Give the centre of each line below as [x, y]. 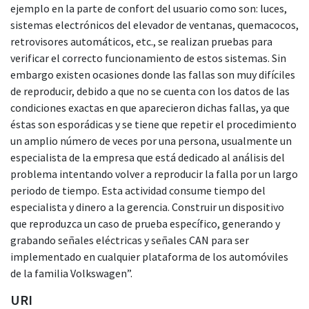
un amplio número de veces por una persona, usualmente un [151, 140]
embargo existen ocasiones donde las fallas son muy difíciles [153, 74]
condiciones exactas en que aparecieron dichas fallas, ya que [150, 107]
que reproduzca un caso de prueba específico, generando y [145, 223]
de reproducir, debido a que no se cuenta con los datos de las [150, 91]
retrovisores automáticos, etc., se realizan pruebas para [141, 41]
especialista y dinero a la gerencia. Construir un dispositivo [147, 207]
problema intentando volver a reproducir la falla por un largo [154, 173]
